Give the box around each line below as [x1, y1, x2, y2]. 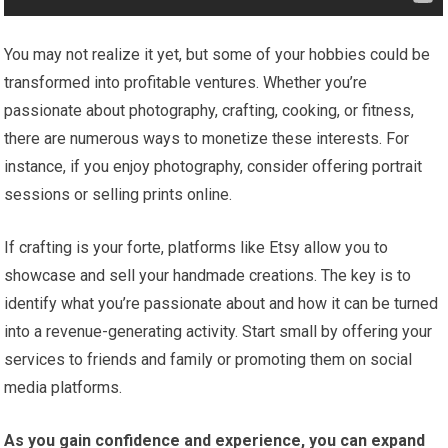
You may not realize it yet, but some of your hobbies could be [4, 44, 431, 64]
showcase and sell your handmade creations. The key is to [4, 265, 412, 285]
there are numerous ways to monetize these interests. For [4, 128, 410, 148]
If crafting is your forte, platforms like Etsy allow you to [4, 237, 389, 257]
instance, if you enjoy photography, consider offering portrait [4, 156, 423, 176]
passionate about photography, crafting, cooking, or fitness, [4, 100, 415, 120]
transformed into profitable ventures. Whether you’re [4, 72, 368, 92]
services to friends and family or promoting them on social [4, 349, 413, 369]
